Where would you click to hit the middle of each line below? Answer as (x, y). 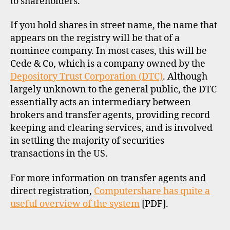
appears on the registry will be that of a (95, 38)
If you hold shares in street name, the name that (114, 25)
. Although (185, 77)
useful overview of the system (75, 204)
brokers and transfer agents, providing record (110, 115)
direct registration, (52, 191)
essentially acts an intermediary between (101, 102)
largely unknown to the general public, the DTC (113, 90)
